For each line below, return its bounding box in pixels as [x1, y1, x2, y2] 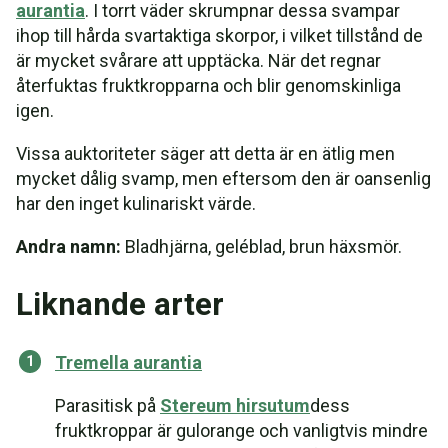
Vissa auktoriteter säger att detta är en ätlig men [16, 143, 395, 164]
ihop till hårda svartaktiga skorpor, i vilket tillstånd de [16, 25, 423, 46]
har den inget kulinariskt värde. [16, 193, 256, 214]
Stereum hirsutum [160, 395, 310, 416]
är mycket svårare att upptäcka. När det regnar [16, 50, 381, 71]
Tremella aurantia [55, 352, 202, 373]
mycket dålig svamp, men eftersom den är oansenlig [16, 168, 431, 189]
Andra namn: [16, 236, 121, 257]
